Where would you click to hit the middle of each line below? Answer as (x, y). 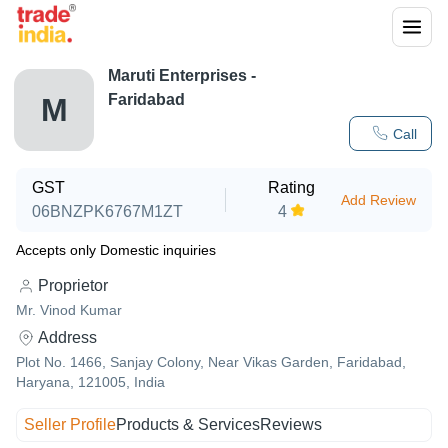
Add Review (378, 200)
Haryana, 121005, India (90, 382)
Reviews (291, 424)
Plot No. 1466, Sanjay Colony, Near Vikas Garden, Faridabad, (211, 362)
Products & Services (188, 424)
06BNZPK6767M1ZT (107, 211)
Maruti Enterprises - (182, 75)
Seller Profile (70, 424)
